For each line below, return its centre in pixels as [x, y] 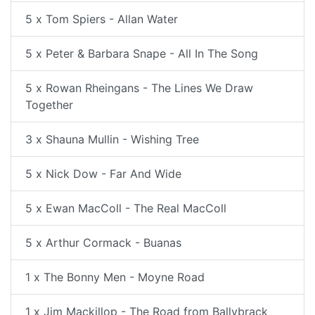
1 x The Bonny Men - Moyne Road [115, 277]
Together [49, 105]
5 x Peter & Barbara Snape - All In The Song [142, 53]
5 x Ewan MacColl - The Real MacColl [126, 208]
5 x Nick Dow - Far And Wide [103, 174]
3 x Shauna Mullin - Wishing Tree [112, 139]
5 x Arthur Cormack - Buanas [103, 243]
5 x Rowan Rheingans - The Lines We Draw [139, 88]
